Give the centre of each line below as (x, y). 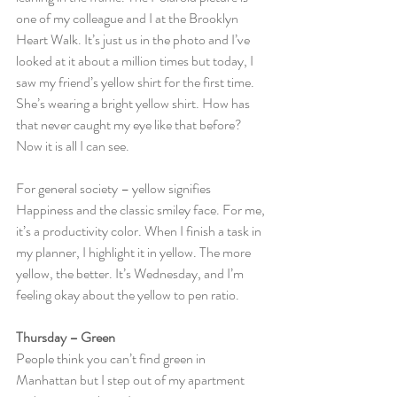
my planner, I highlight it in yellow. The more (135, 252)
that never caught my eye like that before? (130, 125)
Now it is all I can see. (73, 146)
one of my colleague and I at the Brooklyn (128, 18)
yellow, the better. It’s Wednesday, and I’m (131, 273)
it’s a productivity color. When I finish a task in (140, 231)
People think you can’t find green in (112, 358)
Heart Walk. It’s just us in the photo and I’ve (134, 39)
